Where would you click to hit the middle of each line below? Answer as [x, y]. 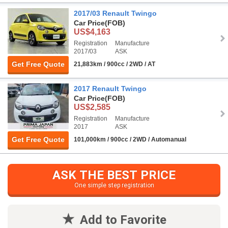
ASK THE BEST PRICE [114, 175]
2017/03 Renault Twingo [115, 13]
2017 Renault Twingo [110, 89]
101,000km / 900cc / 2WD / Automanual [130, 140]
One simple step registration [114, 186]
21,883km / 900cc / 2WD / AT [115, 64]
